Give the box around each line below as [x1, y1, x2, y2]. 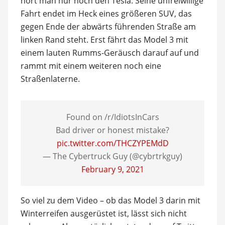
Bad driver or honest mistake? [56, 125, 169, 136]
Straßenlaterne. [20, 73, 80, 84]
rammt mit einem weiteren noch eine [20, 60, 161, 71]
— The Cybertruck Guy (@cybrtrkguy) [43, 151, 182, 162]
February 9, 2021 [81, 164, 144, 175]
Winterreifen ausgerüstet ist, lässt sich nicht [20, 208, 187, 219]
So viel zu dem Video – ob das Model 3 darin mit [20, 195, 200, 206]
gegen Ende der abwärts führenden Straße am [20, 21, 196, 32]
